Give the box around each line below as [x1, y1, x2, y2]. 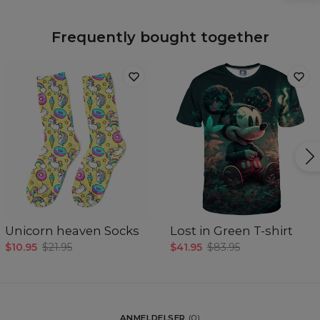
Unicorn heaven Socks [5, 224, 139, 239]
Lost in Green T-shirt [170, 224, 293, 239]
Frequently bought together [51, 29, 269, 46]
